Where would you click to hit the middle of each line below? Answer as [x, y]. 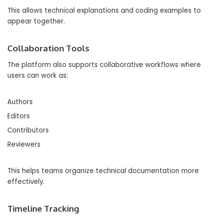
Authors [20, 102]
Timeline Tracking [43, 208]
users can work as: [38, 76]
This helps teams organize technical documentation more [103, 171]
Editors [19, 116]
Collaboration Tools [48, 48]
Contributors [28, 130]
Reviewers [24, 144]
